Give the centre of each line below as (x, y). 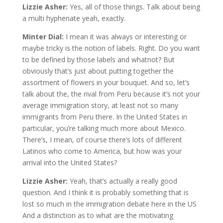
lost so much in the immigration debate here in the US (109, 204)
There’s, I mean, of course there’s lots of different (102, 139)
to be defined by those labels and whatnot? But (98, 59)
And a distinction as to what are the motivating (98, 215)
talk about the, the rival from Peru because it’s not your (111, 94)
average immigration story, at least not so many (100, 105)
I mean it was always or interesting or (126, 36)
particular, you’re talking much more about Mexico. (104, 128)
